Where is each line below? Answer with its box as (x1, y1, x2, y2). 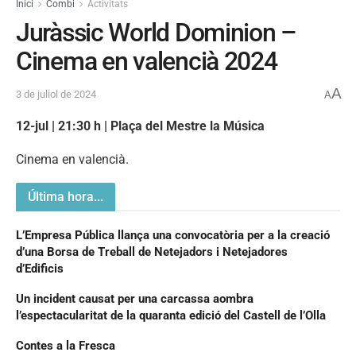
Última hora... (28, 188, 103, 204)
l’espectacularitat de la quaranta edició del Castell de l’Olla (16, 308, 326, 323)
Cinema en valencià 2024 (16, 45, 277, 76)
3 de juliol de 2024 (16, 88, 96, 101)
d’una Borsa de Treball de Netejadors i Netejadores (16, 244, 288, 259)
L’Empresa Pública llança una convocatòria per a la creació (16, 227, 330, 242)
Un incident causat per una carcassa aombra (16, 291, 253, 306)
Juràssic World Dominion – (16, 17, 296, 48)
